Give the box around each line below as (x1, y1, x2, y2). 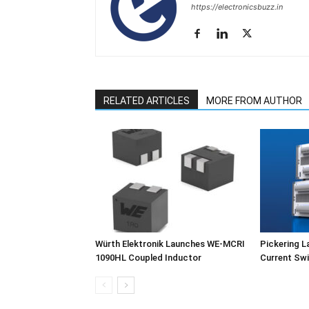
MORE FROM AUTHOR (206, 95, 302, 106)
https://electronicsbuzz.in (191, 2, 283, 12)
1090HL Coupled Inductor (95, 252, 201, 263)
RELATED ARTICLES (103, 95, 190, 106)
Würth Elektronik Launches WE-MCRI (95, 239, 245, 249)
